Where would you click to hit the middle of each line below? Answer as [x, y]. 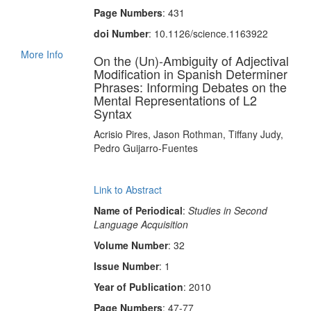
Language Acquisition [141, 224]
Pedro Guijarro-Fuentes [145, 148]
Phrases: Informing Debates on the [190, 87]
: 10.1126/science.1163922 [208, 33]
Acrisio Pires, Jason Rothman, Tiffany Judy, [188, 134]
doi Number [121, 33]
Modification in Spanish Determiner [190, 74]
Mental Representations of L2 [175, 100]
